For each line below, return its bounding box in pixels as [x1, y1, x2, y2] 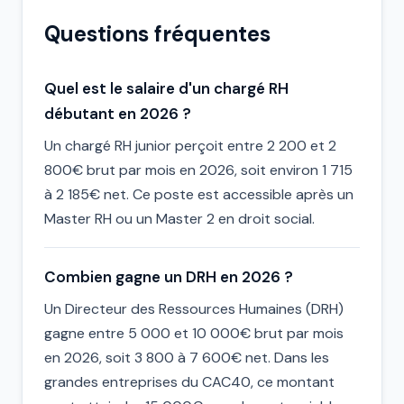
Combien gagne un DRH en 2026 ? [44, 267, 293, 287]
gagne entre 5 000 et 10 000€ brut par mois [44, 324, 344, 343]
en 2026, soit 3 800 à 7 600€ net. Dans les [44, 348, 329, 367]
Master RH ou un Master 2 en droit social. [44, 209, 315, 228]
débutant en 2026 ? [44, 104, 191, 124]
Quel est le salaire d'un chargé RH [44, 78, 289, 98]
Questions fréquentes [44, 20, 271, 48]
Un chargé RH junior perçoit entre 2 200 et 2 [44, 136, 336, 155]
